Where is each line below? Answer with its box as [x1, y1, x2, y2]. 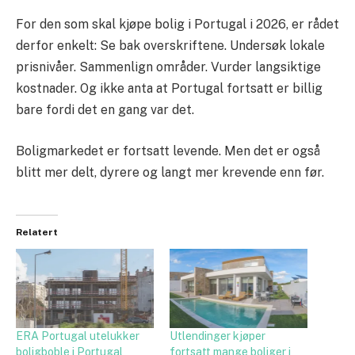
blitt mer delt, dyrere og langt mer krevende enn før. [16, 164, 324, 180]
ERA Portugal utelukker [16, 329, 139, 342]
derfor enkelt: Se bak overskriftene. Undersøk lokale [16, 38, 325, 54]
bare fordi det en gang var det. [16, 102, 194, 118]
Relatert [16, 227, 58, 239]
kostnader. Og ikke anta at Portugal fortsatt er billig [16, 81, 323, 97]
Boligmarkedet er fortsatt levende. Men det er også [16, 143, 320, 158]
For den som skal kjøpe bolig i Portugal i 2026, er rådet [16, 17, 339, 32]
